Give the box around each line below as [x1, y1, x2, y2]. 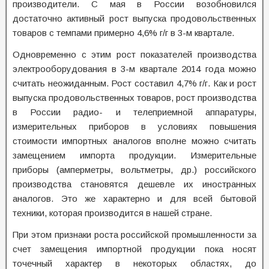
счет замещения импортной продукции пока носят [13, 244, 256, 254]
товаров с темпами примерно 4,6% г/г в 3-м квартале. [13, 28, 234, 38]
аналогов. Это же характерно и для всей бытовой [13, 193, 256, 204]
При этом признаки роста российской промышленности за [13, 229, 256, 240]
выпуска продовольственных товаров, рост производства [13, 92, 256, 103]
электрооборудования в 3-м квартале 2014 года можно [13, 64, 256, 74]
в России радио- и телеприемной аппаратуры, [13, 107, 256, 117]
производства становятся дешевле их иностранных [13, 179, 256, 189]
